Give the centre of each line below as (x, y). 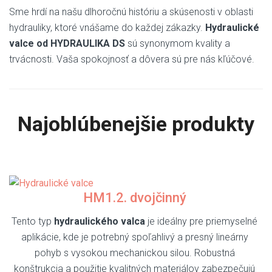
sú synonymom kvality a (178, 44)
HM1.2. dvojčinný (134, 197)
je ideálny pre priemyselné (201, 221)
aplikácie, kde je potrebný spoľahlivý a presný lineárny (134, 237)
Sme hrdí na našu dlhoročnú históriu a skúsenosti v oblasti (131, 12)
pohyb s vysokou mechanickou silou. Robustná (134, 253)
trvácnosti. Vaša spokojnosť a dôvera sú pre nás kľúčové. (132, 59)
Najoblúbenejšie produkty (136, 124)
